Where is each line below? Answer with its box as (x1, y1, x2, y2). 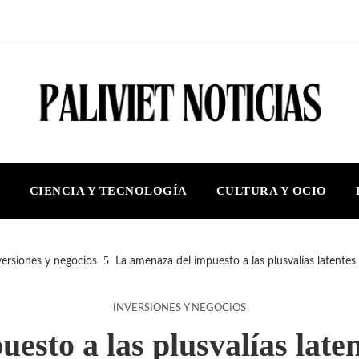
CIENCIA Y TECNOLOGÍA (29, 184, 188, 197)
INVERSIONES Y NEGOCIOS (113, 303, 246, 313)
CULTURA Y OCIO (216, 184, 327, 197)
